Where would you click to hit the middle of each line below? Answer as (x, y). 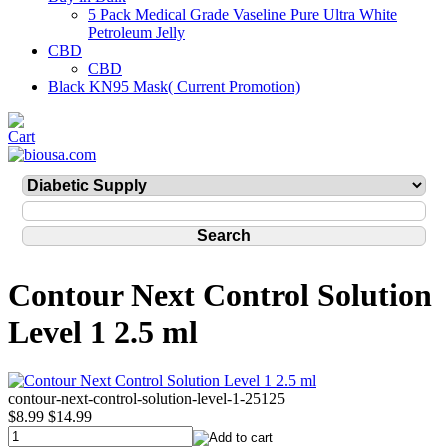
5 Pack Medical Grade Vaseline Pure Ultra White (242, 14)
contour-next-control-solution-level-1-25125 (146, 399)
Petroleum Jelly (136, 32)
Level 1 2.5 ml (103, 332)
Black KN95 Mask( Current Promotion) (174, 86)
